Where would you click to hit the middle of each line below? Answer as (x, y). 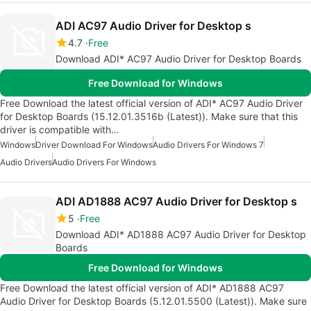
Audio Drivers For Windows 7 (208, 145)
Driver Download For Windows (94, 145)
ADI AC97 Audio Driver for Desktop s (153, 26)
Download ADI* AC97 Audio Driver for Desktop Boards (178, 59)
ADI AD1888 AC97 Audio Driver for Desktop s (176, 201)
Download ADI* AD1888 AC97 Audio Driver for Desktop (181, 234)
